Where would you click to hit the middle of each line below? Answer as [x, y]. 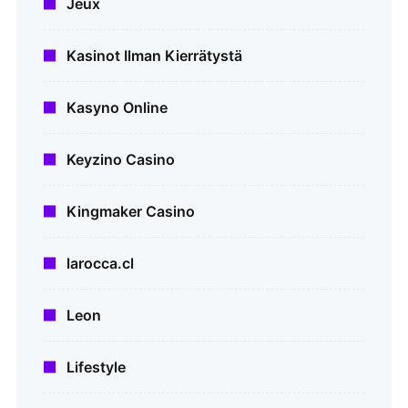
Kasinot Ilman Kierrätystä [154, 56]
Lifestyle [96, 367]
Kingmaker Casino [131, 212]
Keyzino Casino [121, 160]
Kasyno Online [117, 108]
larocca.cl [100, 264]
